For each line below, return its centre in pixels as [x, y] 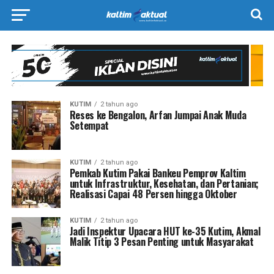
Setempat [89, 125]
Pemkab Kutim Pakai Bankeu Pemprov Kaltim [157, 173]
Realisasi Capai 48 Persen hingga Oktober [153, 194]
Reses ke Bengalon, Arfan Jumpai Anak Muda [158, 115]
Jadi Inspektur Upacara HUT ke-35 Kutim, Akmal [165, 231]
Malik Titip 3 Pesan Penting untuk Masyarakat [161, 241]
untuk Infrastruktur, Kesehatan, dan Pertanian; [164, 183]
